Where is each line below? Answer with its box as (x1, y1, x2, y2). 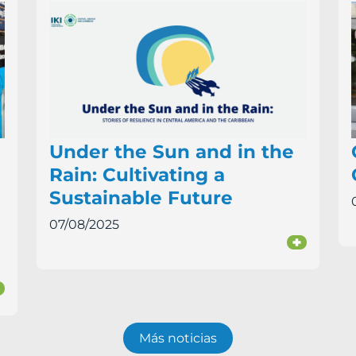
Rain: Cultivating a (49, 164, 225, 187)
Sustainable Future (49, 187, 233, 210)
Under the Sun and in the (49, 141, 294, 164)
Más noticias (139, 331, 217, 346)
